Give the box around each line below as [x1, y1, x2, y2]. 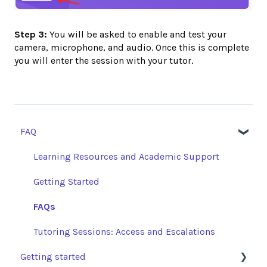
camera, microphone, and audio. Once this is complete [14, 41, 249, 53]
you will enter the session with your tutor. [14, 54, 193, 66]
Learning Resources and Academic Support [33, 151, 219, 163]
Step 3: [14, 28, 47, 40]
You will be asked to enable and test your [47, 28, 226, 40]
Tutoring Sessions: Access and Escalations [33, 226, 215, 238]
